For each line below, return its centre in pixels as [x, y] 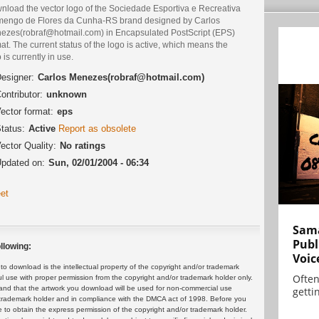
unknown [67, 95]
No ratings [83, 146]
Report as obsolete [97, 129]
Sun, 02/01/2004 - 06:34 [99, 163]
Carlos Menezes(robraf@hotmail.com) [121, 78]
